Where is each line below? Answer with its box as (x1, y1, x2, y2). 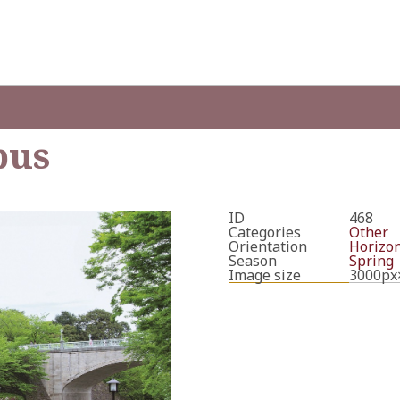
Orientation (229, 237, 307, 256)
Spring (348, 251, 394, 271)
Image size (229, 265, 301, 285)
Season (229, 251, 277, 271)
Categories (229, 222, 301, 242)
